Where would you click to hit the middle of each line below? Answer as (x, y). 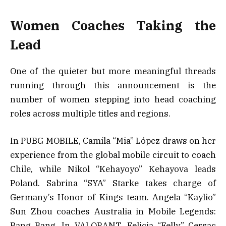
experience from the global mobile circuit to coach (113, 155)
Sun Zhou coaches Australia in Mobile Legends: (113, 212)
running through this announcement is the (113, 85)
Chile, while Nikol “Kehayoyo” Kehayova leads (113, 169)
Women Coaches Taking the (113, 25)
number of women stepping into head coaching (113, 99)
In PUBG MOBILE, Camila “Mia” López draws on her (113, 141)
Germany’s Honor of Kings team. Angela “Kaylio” (113, 197)
